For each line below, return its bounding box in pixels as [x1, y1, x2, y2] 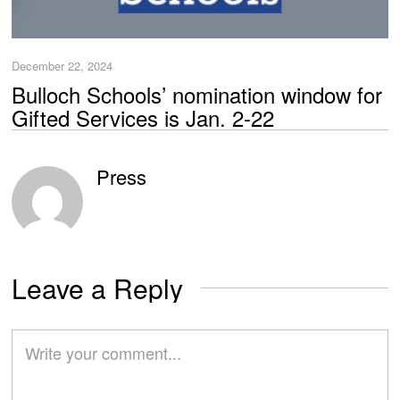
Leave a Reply [12, 268, 184, 307]
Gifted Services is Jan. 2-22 [12, 101, 275, 133]
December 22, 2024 [12, 57, 113, 75]
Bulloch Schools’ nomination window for [12, 78, 383, 110]
